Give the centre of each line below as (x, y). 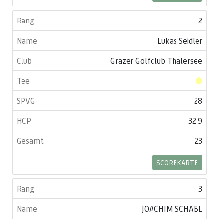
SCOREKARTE (177, 162)
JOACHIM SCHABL (172, 208)
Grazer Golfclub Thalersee (156, 60)
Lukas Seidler (180, 40)
